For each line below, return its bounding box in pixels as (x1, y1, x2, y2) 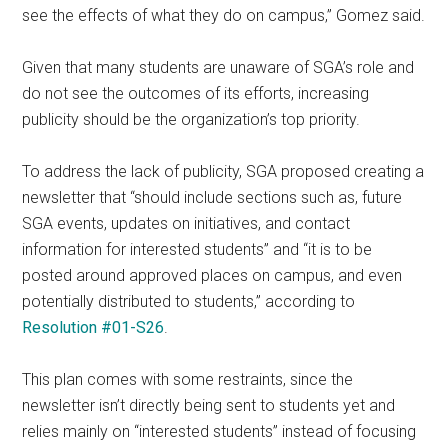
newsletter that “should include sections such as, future (22, 187, 403, 207)
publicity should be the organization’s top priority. (22, 109, 361, 129)
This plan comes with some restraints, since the (22, 369, 354, 389)
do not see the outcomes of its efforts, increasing (22, 83, 370, 103)
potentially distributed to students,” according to (22, 291, 356, 311)
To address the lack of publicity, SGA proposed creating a (22, 161, 425, 181)
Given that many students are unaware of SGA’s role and (22, 57, 415, 77)
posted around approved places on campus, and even (22, 265, 403, 285)
